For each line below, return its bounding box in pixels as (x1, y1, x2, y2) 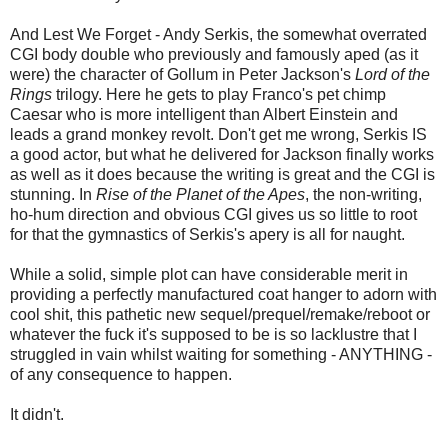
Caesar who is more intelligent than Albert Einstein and (10, 106, 398, 124)
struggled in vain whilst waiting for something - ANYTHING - (10, 346, 432, 364)
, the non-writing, (305, 186, 422, 204)
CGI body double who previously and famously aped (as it (10, 46, 418, 64)
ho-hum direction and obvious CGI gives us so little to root (10, 206, 417, 224)
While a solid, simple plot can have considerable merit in (10, 266, 408, 284)
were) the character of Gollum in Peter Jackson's (10, 66, 355, 84)
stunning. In (10, 186, 96, 204)
